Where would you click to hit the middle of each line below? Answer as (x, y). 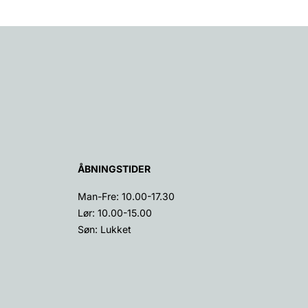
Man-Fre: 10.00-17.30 (126, 196)
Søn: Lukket (104, 229)
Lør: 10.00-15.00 (114, 212)
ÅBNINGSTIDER (114, 168)
